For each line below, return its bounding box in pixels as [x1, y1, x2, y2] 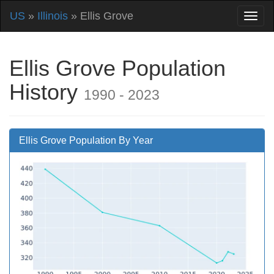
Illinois [37, 10, 68, 22]
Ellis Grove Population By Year [19, 135, 153, 146]
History [9, 80, 84, 105]
